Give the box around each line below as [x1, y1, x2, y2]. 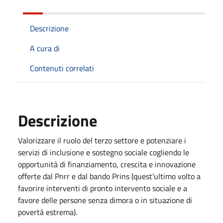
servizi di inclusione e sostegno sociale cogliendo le [18, 146, 189, 158]
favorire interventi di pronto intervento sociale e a [18, 182, 187, 194]
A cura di [30, 42, 60, 54]
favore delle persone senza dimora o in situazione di [18, 194, 192, 206]
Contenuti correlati [30, 62, 94, 74]
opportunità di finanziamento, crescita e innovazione [18, 158, 196, 170]
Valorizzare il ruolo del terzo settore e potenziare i [18, 134, 186, 146]
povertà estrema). [18, 206, 77, 218]
